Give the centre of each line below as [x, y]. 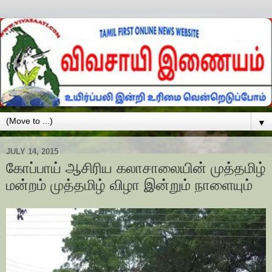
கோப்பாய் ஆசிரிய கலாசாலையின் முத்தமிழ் [136, 168]
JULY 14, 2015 [32, 151]
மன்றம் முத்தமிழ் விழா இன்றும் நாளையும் [129, 185]
